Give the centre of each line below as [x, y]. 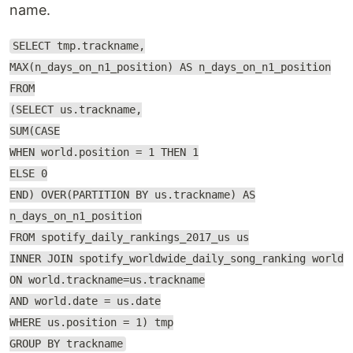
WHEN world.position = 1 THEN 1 [104, 152]
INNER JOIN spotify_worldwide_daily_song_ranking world [176, 259]
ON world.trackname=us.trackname [107, 280]
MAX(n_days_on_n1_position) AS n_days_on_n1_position [170, 67]
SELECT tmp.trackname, [78, 46]
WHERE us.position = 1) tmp [91, 323]
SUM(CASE [35, 131]
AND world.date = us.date [85, 301]
